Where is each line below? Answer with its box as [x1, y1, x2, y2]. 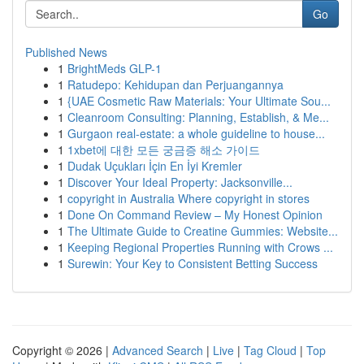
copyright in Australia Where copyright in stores [67, 190, 310, 206]
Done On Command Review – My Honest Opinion [67, 206, 323, 223]
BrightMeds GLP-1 [67, 60, 162, 76]
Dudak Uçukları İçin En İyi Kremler [67, 158, 242, 174]
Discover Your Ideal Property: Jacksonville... [67, 174, 292, 190]
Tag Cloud [244, 342, 297, 358]
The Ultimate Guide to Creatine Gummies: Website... [67, 223, 338, 239]
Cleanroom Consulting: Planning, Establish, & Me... [67, 109, 329, 125]
